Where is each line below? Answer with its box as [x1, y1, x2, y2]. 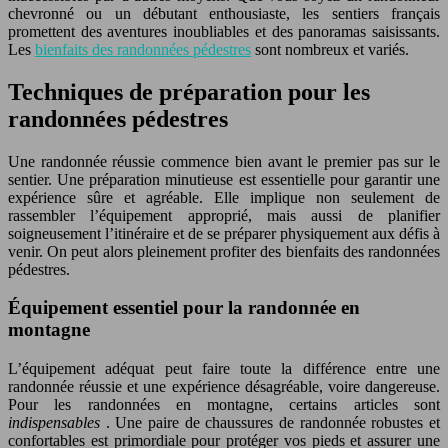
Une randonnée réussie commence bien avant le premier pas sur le [8, 152, 440, 170]
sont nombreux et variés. [251, 40, 409, 58]
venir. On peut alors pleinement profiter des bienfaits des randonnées [8, 242, 440, 260]
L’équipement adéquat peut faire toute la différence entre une [8, 360, 440, 378]
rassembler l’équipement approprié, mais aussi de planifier [8, 206, 440, 224]
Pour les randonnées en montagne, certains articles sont [8, 396, 440, 414]
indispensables [8, 414, 106, 432]
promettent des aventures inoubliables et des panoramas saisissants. [8, 22, 440, 40]
